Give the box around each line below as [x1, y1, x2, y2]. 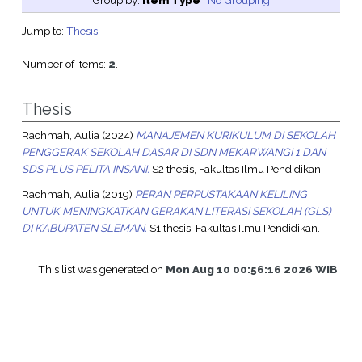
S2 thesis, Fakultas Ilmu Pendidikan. [149, 162, 323, 176]
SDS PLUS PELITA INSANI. [21, 162, 149, 176]
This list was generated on [38, 262, 166, 276]
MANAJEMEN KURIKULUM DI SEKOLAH [135, 128, 335, 142]
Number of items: [21, 57, 108, 71]
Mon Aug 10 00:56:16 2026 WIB [166, 262, 339, 276]
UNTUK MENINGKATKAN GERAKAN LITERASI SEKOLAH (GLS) [21, 204, 331, 217]
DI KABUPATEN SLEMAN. [21, 221, 147, 234]
